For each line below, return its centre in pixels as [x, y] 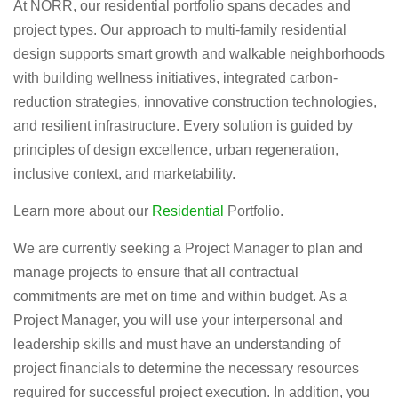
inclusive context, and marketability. [124, 174]
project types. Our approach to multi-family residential [180, 30]
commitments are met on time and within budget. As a [180, 296]
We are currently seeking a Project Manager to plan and [188, 248]
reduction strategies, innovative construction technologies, [195, 102]
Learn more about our [83, 211]
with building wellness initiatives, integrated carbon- [175, 78]
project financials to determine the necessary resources [186, 368]
